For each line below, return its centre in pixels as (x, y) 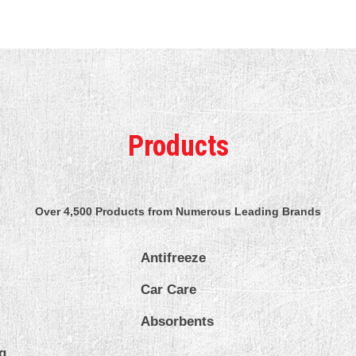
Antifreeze (174, 257)
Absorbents (178, 321)
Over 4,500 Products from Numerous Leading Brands (178, 211)
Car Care (169, 289)
